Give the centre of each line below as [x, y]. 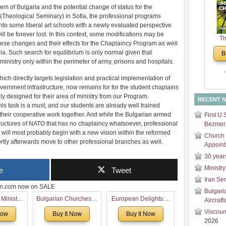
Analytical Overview [67, 218]
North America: [67, 208]
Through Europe [141, 218]
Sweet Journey [141, 208]
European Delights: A [140, 199]
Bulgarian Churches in [67, 199]
